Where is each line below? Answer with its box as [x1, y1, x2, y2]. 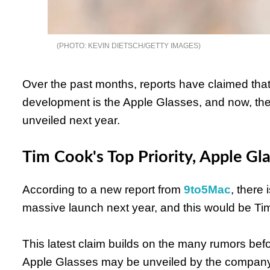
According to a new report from [22, 183, 184, 196]
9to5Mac [184, 183, 231, 196]
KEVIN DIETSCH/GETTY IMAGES [87, 42, 198, 51]
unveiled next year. [22, 114, 120, 127]
